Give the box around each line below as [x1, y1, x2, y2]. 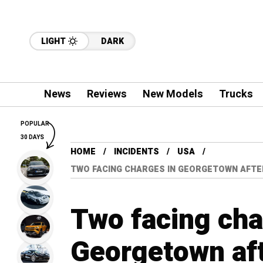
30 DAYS [21, 133, 44, 141]
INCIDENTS [114, 146, 159, 158]
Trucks [218, 86, 253, 102]
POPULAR [21, 120, 49, 128]
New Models [142, 86, 203, 102]
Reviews [86, 86, 127, 102]
